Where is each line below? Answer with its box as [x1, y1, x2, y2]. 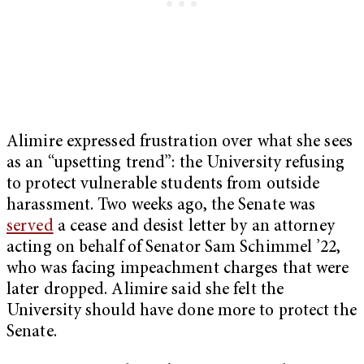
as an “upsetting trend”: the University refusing [6, 154, 344, 172]
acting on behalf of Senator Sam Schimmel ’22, [6, 239, 341, 257]
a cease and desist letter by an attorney [53, 218, 335, 236]
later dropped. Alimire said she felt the [6, 281, 284, 299]
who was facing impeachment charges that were [6, 260, 349, 278]
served [6, 218, 54, 236]
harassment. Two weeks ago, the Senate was [6, 197, 316, 214]
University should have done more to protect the [6, 302, 357, 320]
